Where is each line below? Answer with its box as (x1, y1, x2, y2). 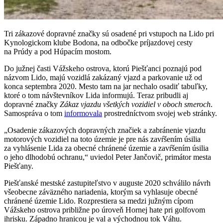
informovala (64, 109, 102, 117)
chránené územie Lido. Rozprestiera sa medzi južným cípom (4, 196, 193, 205)
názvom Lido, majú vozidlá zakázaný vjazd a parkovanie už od (4, 73, 202, 82)
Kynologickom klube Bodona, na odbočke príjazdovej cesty (4, 38, 193, 47)
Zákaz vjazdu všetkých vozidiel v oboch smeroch (60, 100, 211, 109)
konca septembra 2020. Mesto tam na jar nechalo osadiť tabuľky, (4, 82, 208, 91)
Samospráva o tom (4, 109, 64, 117)
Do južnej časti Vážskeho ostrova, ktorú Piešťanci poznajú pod (4, 64, 202, 73)
